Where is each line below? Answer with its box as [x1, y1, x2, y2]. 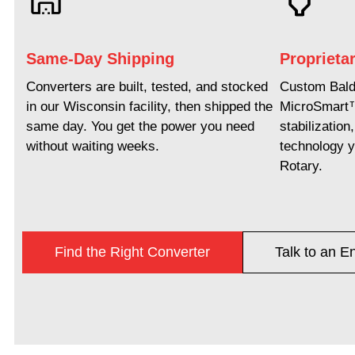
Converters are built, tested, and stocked [26, 78, 268, 94]
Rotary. [279, 158, 323, 174]
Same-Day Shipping [26, 49, 174, 67]
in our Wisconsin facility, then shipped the [26, 98, 273, 114]
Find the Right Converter [55, 243, 210, 260]
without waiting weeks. [26, 138, 159, 154]
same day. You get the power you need [26, 118, 254, 134]
